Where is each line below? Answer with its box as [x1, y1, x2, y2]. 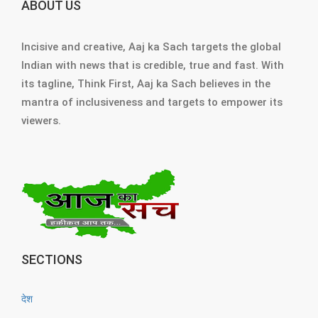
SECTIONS [21, 252, 82, 267]
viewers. [21, 114, 61, 127]
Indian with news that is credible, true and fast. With [21, 59, 284, 72]
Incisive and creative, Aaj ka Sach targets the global [21, 40, 281, 53]
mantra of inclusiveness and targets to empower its [21, 96, 283, 109]
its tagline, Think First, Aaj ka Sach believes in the [21, 77, 270, 90]
